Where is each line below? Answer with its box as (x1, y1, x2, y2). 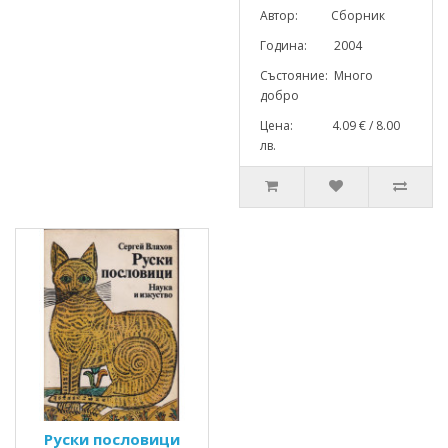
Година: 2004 (260, 37, 362, 54)
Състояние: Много (260, 67, 373, 84)
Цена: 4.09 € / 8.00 (260, 117, 400, 134)
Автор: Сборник (260, 7, 385, 24)
